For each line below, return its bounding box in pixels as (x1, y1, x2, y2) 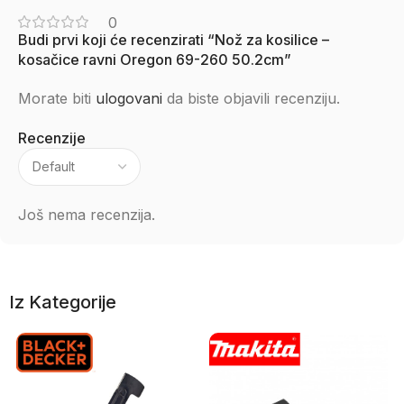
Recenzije (18, 129, 86, 147)
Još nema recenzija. (18, 206, 155, 224)
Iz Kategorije (9, 291, 116, 313)
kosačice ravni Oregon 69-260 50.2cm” (18, 50, 291, 69)
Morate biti (18, 89, 96, 107)
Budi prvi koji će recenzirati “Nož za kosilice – (18, 31, 329, 49)
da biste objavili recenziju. (162, 89, 340, 107)
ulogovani (96, 89, 162, 107)
